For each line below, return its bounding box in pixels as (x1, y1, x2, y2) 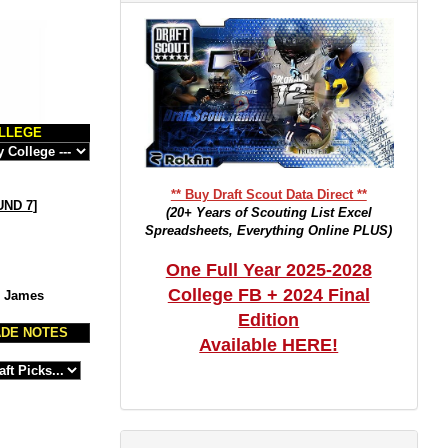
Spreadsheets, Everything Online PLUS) (145, 223, 393, 238)
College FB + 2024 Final (167, 285, 370, 305)
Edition (238, 310, 300, 330)
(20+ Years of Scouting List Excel (165, 205, 372, 220)
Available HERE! (199, 335, 339, 355)
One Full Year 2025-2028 (165, 260, 372, 280)
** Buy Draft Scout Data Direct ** (170, 187, 367, 202)
